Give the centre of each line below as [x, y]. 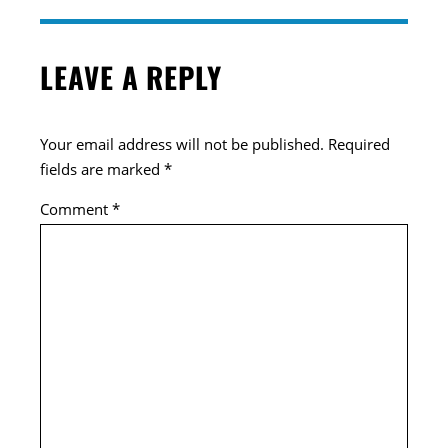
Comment [76, 209]
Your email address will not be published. [182, 144]
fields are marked [102, 169]
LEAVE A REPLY [131, 76]
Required [359, 144]
